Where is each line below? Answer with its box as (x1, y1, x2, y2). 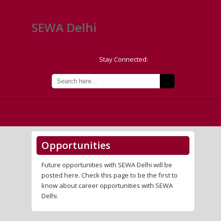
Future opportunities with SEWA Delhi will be (41, 160, 172, 169)
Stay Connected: (99, 55, 148, 64)
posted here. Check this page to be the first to (41, 171, 178, 180)
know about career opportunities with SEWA (41, 181, 173, 190)
